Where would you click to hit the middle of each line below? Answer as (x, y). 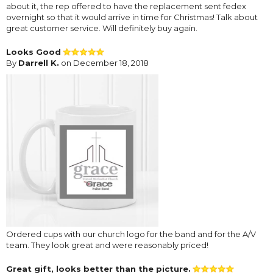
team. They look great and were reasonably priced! (107, 245)
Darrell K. (39, 63)
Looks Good (34, 52)
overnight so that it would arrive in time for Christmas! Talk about (132, 17)
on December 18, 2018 (104, 63)
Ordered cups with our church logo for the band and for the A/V (131, 234)
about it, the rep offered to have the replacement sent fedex (126, 6)
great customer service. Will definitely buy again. (102, 28)
